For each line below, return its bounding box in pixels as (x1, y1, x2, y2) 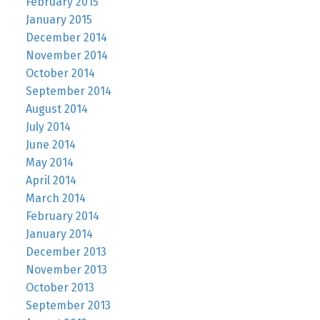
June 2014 (25, 137, 76, 151)
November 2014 (25, 48, 108, 62)
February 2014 (25, 209, 99, 223)
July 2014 (25, 119, 71, 134)
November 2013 (25, 262, 107, 276)
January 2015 (25, 12, 92, 26)
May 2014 (25, 155, 74, 169)
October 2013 (25, 280, 94, 294)
